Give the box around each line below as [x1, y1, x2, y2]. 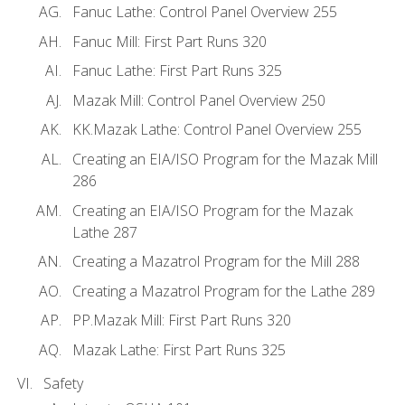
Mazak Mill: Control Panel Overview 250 [72, 89, 325, 110]
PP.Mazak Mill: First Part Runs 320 [72, 310, 291, 331]
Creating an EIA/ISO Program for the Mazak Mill [72, 148, 378, 169]
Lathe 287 [72, 221, 137, 242]
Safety [43, 372, 83, 393]
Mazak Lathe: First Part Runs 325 [72, 339, 286, 360]
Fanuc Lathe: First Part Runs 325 [72, 61, 282, 81]
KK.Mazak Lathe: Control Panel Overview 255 [72, 119, 362, 140]
